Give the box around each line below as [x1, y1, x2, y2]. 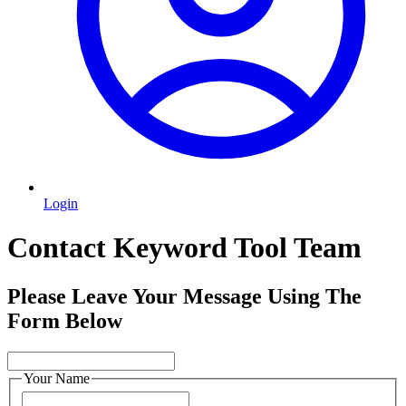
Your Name [24, 370, 90, 386]
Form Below [7, 308, 122, 333]
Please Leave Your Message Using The [7, 284, 362, 308]
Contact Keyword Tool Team [7, 231, 362, 265]
